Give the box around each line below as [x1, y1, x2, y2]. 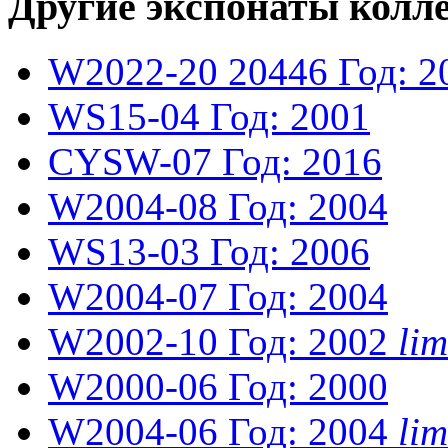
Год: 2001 [210, 95, 370, 139]
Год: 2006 [210, 230, 370, 274]
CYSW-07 [48, 140, 212, 184]
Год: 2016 [222, 140, 382, 184]
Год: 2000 [228, 365, 388, 409]
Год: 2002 [228, 320, 388, 364]
